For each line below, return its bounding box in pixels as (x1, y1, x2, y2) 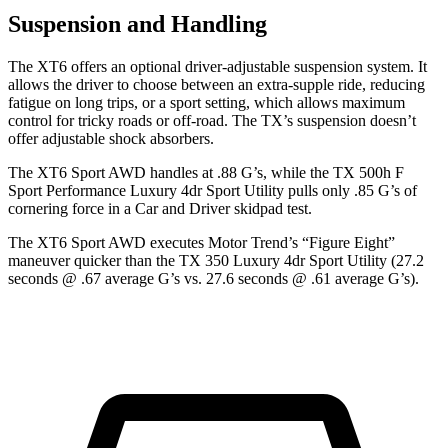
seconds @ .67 (8, 270, 105, 288)
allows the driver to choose (8, 76, 181, 94)
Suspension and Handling (8, 11, 267, 38)
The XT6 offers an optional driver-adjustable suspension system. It (8, 58, 427, 76)
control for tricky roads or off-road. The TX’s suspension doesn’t (8, 112, 416, 130)
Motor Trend (208, 234, 288, 252)
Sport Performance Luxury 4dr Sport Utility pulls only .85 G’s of (8, 182, 417, 200)
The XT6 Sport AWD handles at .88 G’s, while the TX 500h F (8, 164, 404, 182)
